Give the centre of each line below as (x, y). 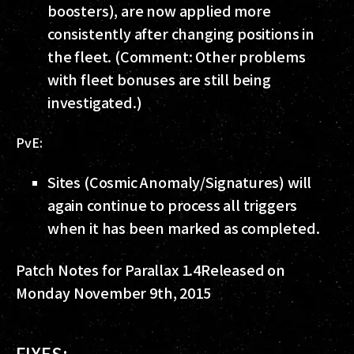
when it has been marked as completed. (184, 228)
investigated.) (95, 102)
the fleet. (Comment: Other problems (177, 56)
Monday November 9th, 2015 (113, 293)
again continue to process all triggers (173, 205)
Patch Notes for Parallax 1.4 (108, 270)
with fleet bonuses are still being (159, 79)
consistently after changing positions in (181, 34)
